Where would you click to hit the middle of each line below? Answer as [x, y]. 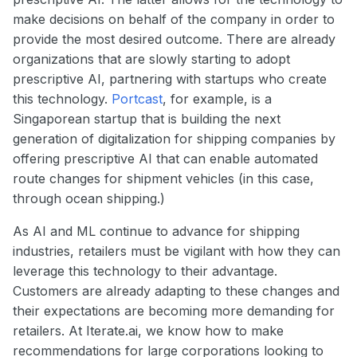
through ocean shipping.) [89, 198]
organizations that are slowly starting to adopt [151, 59]
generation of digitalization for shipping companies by [174, 138]
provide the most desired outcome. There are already [174, 39]
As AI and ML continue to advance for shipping [156, 231]
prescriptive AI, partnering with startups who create [170, 78]
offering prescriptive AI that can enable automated [165, 158]
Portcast [137, 98]
